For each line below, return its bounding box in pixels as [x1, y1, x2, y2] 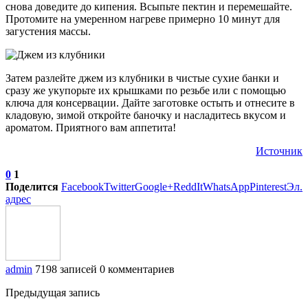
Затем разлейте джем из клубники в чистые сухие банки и [5, 72, 279, 85]
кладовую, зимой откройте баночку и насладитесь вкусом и [5, 109, 286, 122]
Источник [256, 145, 302, 157]
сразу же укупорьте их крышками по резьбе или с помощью [5, 85, 286, 97]
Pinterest [250, 181, 287, 193]
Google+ [135, 181, 173, 193]
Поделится [5, 181, 58, 193]
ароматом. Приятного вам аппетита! [5, 122, 176, 134]
